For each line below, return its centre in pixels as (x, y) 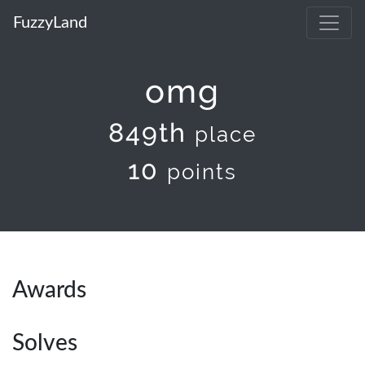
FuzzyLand (50, 23)
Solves (45, 343)
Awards (49, 290)
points (202, 172)
